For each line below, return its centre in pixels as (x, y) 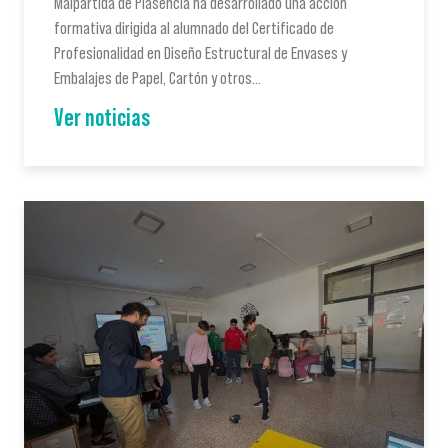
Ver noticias (102, 116)
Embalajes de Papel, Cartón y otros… (157, 77)
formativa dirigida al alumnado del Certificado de (194, 27)
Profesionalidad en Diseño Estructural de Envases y (200, 52)
